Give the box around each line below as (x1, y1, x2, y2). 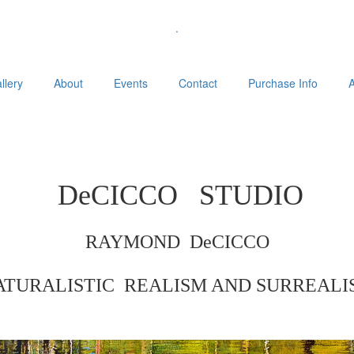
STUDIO (178, 179, 303, 211)
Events (113, 75, 148, 91)
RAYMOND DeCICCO (85, 232, 269, 252)
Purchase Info (247, 75, 318, 91)
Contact (178, 75, 217, 91)
